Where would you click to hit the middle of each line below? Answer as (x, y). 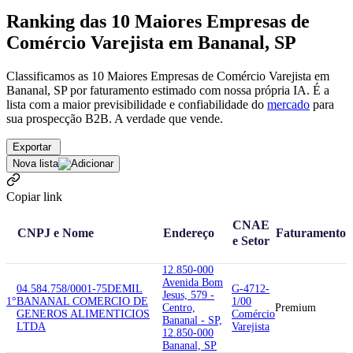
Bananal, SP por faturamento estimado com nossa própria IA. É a (168, 90)
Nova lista (35, 163)
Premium (295, 307)
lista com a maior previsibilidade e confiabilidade (127, 104)
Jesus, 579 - (188, 295)
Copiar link (34, 196)
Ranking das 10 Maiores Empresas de (158, 21)
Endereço (189, 232)
